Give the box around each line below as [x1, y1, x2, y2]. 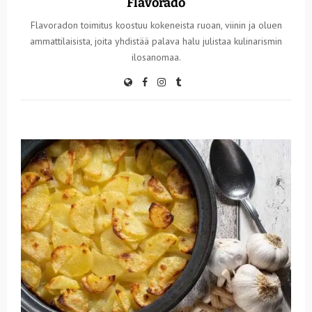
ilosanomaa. [131, 51, 181, 64]
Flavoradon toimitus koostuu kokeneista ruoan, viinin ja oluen [30, 19, 282, 32]
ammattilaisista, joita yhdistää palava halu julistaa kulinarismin [30, 35, 282, 48]
